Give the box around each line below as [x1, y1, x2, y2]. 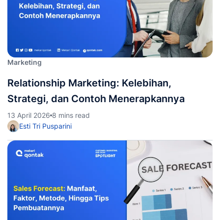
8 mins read [52, 111, 90, 119]
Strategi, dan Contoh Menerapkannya [7, 93, 185, 105]
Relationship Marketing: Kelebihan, [7, 77, 171, 89]
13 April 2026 [7, 111, 50, 119]
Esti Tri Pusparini [19, 122, 72, 130]
